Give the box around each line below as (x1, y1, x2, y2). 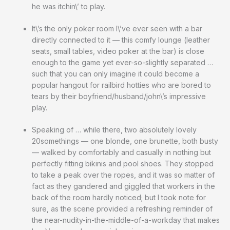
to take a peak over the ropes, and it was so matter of (32, 170, 215, 180)
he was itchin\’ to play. (32, 2, 105, 11)
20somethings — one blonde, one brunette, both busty (32, 137, 218, 146)
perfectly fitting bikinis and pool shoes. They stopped (32, 159, 214, 168)
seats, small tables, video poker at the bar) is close (32, 47, 204, 56)
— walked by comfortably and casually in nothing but (32, 148, 211, 157)
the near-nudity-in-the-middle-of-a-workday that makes (32, 216, 220, 225)
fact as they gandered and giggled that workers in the (32, 182, 215, 191)
